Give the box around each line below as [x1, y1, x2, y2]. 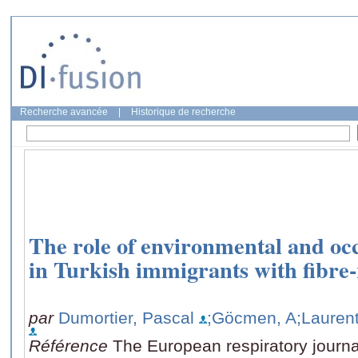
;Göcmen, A [207, 308, 296, 327]
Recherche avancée [20, 106, 108, 117]
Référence [29, 336, 113, 355]
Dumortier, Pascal [58, 308, 194, 327]
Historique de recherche [131, 106, 236, 117]
